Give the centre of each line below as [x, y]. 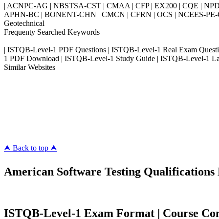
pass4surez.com [28, 102]
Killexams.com [27, 85]
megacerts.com [27, 111]
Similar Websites [30, 67]
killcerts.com [23, 120]
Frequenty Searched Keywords [52, 32]
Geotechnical [24, 23]
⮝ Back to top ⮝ [31, 148]
